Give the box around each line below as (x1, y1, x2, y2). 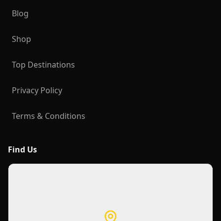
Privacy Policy (12, 85, 62, 96)
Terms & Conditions (12, 110, 85, 121)
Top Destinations (12, 59, 75, 70)
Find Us (8, 144, 37, 155)
